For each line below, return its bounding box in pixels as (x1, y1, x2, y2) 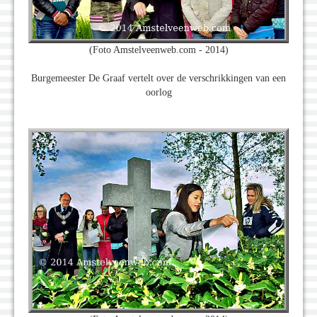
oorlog (145, 87, 172, 98)
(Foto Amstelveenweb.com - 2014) (88, 45, 229, 56)
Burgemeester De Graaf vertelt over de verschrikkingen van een (31, 73, 286, 84)
